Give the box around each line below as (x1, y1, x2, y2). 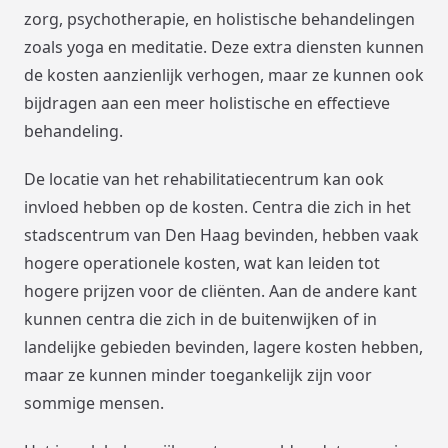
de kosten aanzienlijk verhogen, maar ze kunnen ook (24, 64, 424, 87)
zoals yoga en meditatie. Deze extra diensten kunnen (24, 36, 424, 59)
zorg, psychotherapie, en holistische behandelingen (24, 8, 415, 31)
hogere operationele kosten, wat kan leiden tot (24, 252, 380, 275)
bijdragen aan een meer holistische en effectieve (24, 92, 390, 115)
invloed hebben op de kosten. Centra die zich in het (24, 196, 411, 219)
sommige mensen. (24, 392, 164, 415)
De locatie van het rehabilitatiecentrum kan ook (24, 168, 384, 191)
